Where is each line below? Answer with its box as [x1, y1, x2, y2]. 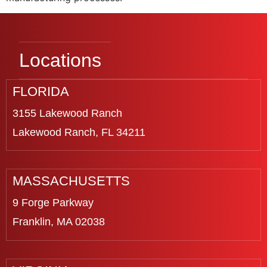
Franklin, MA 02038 [13, 216, 105, 228]
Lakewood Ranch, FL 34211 [13, 126, 145, 139]
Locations [19, 49, 101, 72]
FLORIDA [13, 84, 69, 100]
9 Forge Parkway [13, 197, 94, 209]
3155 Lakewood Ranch [13, 107, 122, 120]
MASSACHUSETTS [13, 173, 130, 189]
